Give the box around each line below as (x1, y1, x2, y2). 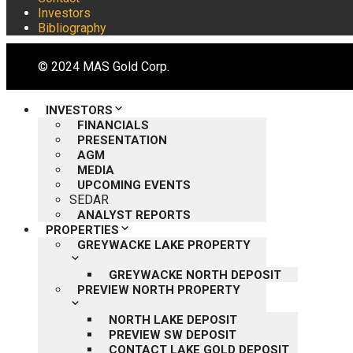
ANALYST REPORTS (77, 207, 191, 222)
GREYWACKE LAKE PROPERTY (77, 237, 251, 252)
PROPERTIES (46, 222, 119, 237)
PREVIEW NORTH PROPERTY (77, 282, 240, 297)
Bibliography (38, 20, 106, 35)
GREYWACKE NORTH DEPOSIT (109, 267, 281, 282)
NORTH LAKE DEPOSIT (109, 312, 237, 327)
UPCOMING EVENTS (77, 177, 191, 192)
